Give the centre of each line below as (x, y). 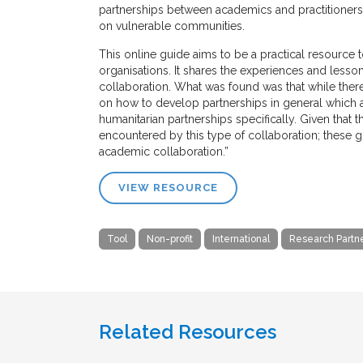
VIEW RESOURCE (168, 187)
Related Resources (188, 331)
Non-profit (170, 239)
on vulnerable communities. (172, 26)
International (241, 239)
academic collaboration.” (164, 151)
